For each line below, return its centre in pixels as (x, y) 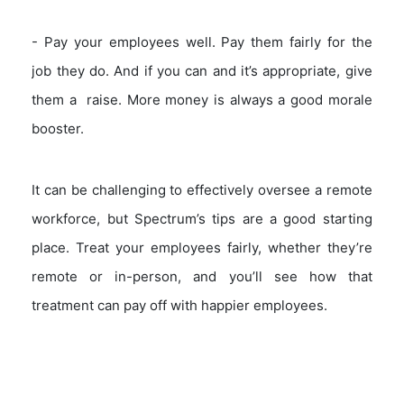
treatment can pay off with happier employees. (180, 305)
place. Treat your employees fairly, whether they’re (202, 247)
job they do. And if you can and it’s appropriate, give (202, 70)
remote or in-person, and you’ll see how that (202, 276)
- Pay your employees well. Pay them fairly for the (202, 41)
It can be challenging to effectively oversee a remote (202, 189)
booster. (58, 128)
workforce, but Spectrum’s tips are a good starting (202, 218)
